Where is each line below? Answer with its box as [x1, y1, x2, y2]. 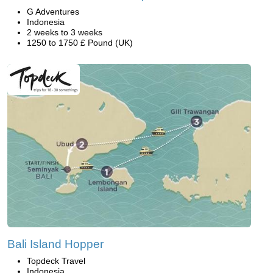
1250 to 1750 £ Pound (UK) [27, 38, 133, 48]
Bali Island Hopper [7, 237, 104, 250]
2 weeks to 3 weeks [27, 27, 102, 38]
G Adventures [27, 7, 79, 17]
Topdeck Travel [27, 255, 85, 266]
